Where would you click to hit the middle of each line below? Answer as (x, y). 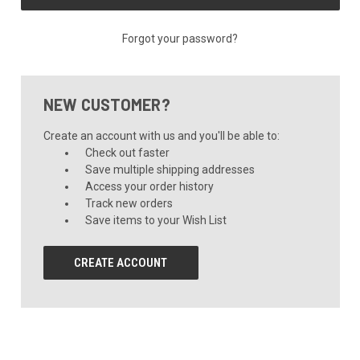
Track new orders (129, 203)
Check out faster (128, 152)
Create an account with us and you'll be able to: (161, 135)
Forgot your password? (180, 38)
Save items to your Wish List (156, 220)
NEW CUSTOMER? (106, 104)
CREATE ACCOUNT (121, 262)
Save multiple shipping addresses (170, 169)
